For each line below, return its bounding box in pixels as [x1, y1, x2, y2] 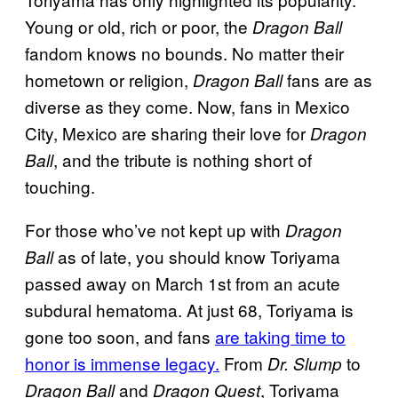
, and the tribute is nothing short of [53, 147, 312, 171]
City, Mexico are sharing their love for [25, 120, 310, 145]
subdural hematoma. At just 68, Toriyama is [25, 297, 354, 322]
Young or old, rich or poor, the [25, 13, 252, 38]
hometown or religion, [25, 67, 193, 92]
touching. [25, 173, 95, 198]
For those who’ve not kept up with [25, 217, 285, 242]
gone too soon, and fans [25, 323, 215, 348]
